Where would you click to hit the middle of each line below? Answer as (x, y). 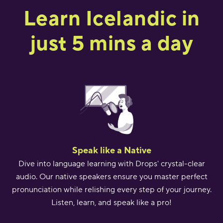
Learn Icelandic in (111, 18)
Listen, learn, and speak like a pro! (111, 202)
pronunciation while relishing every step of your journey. (111, 189)
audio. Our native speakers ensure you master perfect (111, 176)
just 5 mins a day (111, 43)
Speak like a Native (111, 150)
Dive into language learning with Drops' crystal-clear (111, 164)
